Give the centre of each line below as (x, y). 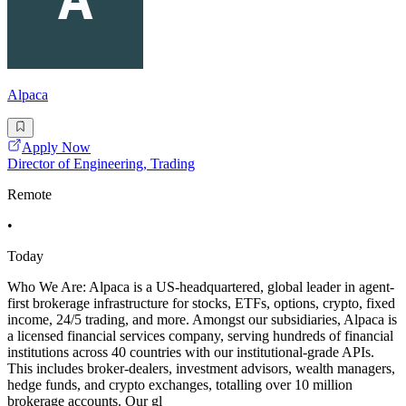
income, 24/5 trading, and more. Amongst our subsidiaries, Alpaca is (202, 320)
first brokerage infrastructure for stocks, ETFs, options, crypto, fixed (201, 304)
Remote (29, 195)
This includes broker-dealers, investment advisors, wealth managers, (201, 369)
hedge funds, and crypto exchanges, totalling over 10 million (180, 385)
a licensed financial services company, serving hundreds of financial (200, 336)
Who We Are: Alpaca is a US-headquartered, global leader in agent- (201, 287)
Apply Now (56, 148)
